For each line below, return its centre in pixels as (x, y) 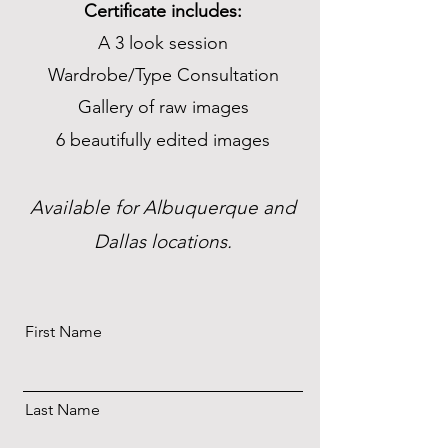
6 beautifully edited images (163, 140)
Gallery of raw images (163, 107)
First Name (63, 331)
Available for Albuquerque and (163, 207)
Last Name (62, 409)
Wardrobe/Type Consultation (163, 75)
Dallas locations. (163, 241)
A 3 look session (163, 43)
